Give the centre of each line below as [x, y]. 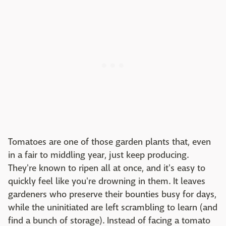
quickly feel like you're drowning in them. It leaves [107, 181]
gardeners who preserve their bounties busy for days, [112, 194]
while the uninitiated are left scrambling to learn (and [113, 207]
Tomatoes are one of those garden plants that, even [109, 142]
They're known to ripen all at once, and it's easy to [107, 168]
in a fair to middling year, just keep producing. [98, 155]
